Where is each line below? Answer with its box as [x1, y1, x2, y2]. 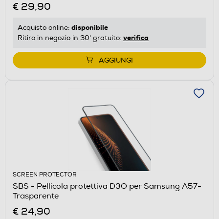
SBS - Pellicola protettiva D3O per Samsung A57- [13, 181, 201, 191]
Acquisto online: [18, 23, 71, 32]
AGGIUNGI [99, 56, 133, 65]
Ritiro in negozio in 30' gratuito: [18, 33, 123, 42]
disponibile [71, 22, 108, 32]
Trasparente [13, 191, 59, 201]
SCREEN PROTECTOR [13, 171, 77, 178]
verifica [123, 33, 149, 42]
